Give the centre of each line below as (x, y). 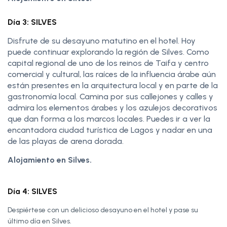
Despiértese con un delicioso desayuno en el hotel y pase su (103, 210)
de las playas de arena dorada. (66, 141)
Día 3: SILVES (32, 22)
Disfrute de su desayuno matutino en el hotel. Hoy (102, 41)
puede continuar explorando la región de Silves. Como (108, 52)
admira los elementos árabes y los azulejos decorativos (112, 107)
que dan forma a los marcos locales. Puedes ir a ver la (109, 119)
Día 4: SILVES (32, 191)
